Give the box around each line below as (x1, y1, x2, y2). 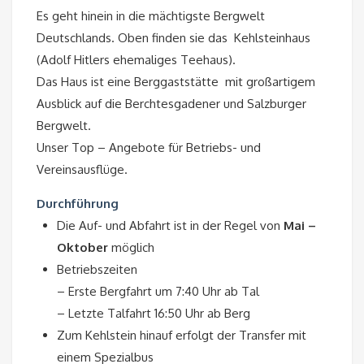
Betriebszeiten (57, 262, 137, 278)
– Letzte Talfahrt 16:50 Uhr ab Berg (57, 305, 250, 322)
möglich (108, 240, 154, 256)
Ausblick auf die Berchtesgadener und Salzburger (37, 96, 306, 112)
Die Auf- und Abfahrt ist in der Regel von (57, 218, 284, 234)
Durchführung (37, 196, 119, 212)
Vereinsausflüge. (37, 162, 128, 178)
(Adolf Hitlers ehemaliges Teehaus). (37, 52, 236, 68)
